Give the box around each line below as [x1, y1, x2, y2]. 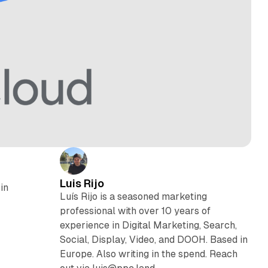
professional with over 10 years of [59, 205, 211, 217]
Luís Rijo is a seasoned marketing [59, 190, 207, 202]
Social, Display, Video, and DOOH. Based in [59, 233, 248, 245]
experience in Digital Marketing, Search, [59, 219, 237, 231]
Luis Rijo [59, 176, 104, 190]
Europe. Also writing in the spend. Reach [59, 248, 237, 260]
